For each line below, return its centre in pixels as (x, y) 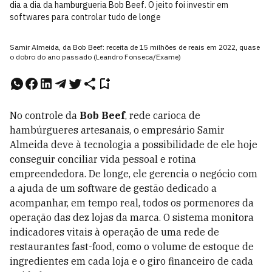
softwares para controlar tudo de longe (85, 17)
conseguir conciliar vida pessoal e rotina (103, 159)
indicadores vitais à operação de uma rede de (114, 232)
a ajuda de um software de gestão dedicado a (113, 188)
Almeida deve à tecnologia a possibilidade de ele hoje (134, 144)
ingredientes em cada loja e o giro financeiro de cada (131, 261)
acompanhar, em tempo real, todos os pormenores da (132, 203)
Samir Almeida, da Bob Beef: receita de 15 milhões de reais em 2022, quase (135, 47)
